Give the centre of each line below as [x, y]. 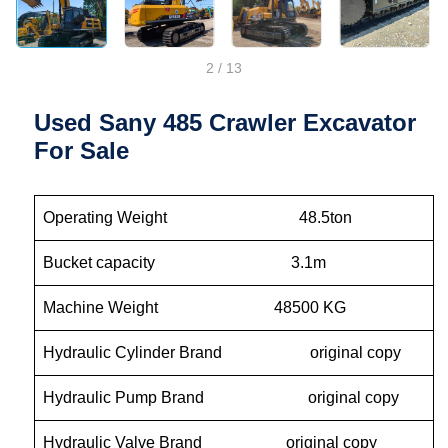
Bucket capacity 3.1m [185, 263]
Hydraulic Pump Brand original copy [221, 398]
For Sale [82, 151]
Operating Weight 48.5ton [198, 218]
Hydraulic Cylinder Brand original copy [222, 353]
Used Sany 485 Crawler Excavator [225, 123]
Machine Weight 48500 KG [195, 308]
